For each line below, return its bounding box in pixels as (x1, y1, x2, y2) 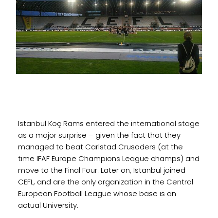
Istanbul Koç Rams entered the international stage (18, 118, 200, 128)
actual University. (18, 200, 78, 210)
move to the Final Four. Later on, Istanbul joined (18, 164, 185, 175)
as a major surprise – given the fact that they (18, 129, 181, 140)
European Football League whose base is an (18, 188, 176, 199)
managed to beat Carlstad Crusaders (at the (18, 141, 183, 152)
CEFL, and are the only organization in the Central (18, 176, 193, 187)
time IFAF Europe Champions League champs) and (18, 153, 200, 163)
